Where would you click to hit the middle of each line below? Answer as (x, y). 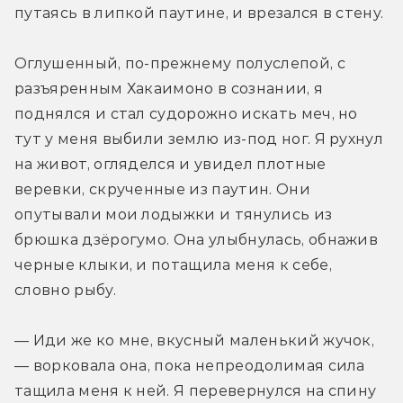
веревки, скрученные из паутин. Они (162, 190)
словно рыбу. (65, 291)
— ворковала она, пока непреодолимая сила (190, 366)
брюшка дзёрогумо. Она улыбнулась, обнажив (197, 240)
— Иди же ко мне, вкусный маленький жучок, (195, 341)
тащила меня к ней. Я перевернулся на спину (196, 391)
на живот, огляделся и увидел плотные (170, 165)
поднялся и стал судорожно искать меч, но (186, 114)
